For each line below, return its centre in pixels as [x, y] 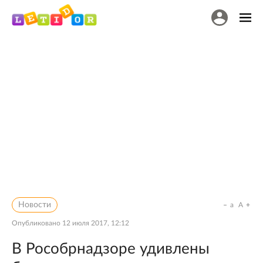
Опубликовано [37, 223]
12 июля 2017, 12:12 [96, 223]
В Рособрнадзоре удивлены [111, 249]
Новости [35, 205]
